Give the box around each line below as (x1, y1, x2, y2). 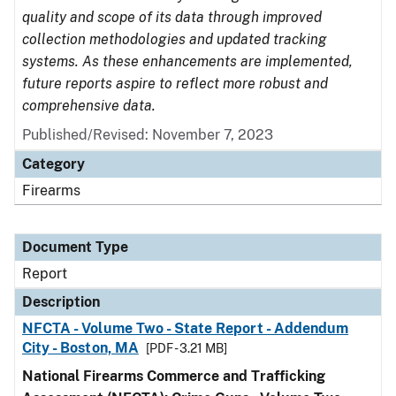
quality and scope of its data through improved (22, 9, 322, 26)
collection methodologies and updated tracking (22, 31, 327, 48)
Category (22, 156, 85, 172)
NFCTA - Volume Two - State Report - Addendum (22, 320, 349, 337)
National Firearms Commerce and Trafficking (22, 368, 325, 385)
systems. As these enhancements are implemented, (22, 53, 353, 70)
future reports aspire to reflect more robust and (22, 75, 328, 92)
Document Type (22, 239, 128, 255)
